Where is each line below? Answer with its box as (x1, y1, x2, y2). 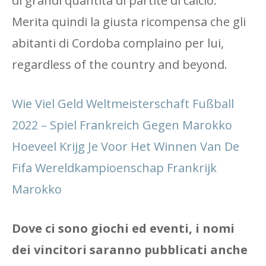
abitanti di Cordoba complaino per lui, (12, 35, 224, 51)
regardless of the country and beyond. (12, 56, 227, 72)
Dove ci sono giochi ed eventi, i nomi (12, 220, 235, 236)
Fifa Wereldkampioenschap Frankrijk (12, 160, 217, 176)
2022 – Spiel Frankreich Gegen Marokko (12, 117, 232, 133)
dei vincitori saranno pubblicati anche (12, 242, 248, 258)
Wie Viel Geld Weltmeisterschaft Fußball (12, 96, 234, 112)
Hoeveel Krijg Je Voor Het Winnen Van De (12, 138, 239, 154)
